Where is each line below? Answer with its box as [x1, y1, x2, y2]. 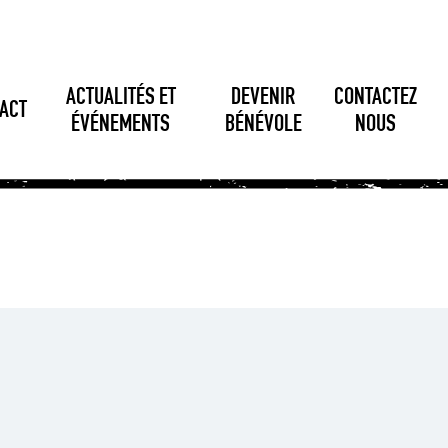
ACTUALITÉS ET [65, 86, 176, 111]
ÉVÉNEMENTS [71, 113, 171, 138]
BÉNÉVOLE [224, 113, 302, 138]
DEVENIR [231, 86, 296, 111]
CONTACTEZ [333, 86, 417, 111]
